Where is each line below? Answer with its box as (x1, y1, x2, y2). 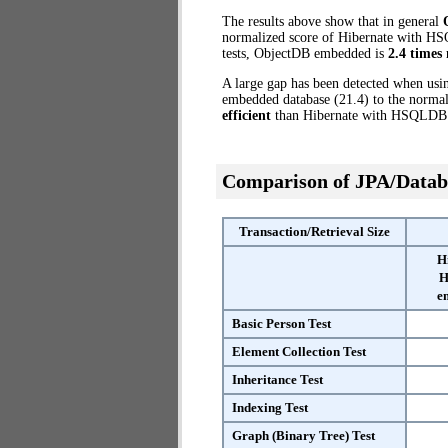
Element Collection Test (232, 344, 366, 359)
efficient (222, 108, 271, 123)
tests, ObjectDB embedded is (222, 46, 388, 61)
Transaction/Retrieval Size (239, 224, 390, 239)
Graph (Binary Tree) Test (232, 428, 375, 443)
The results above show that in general (222, 14, 443, 29)
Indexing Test (232, 400, 308, 415)
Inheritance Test (232, 372, 323, 387)
